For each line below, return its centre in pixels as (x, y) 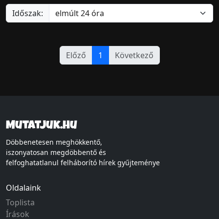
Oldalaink (23, 188)
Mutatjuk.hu (42, 126)
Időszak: (28, 13)
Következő (134, 55)
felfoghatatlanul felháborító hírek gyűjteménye (83, 163)
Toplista (20, 202)
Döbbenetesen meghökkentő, (54, 142)
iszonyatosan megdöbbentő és (56, 152)
